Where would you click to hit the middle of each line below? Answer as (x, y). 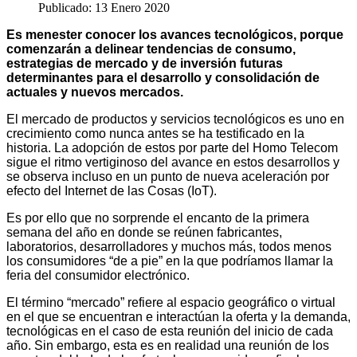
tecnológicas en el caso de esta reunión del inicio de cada (170, 331)
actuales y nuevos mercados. (95, 92)
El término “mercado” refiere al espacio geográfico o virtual (171, 302)
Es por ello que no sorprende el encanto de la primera (158, 218)
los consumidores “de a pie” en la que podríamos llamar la (170, 261)
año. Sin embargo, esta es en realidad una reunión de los (168, 345)
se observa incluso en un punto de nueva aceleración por (168, 176)
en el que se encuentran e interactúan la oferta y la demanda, (178, 316)
